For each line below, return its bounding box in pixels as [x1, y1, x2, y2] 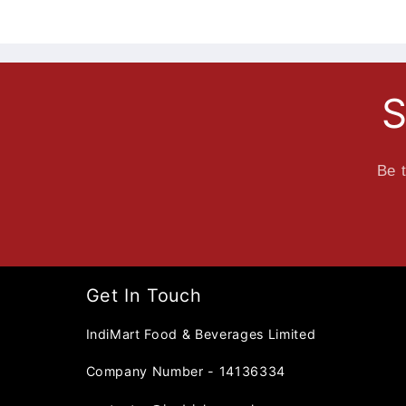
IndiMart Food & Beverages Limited [85, 325, 316, 342]
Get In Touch [85, 284, 202, 306]
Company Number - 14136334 [85, 363, 285, 380]
